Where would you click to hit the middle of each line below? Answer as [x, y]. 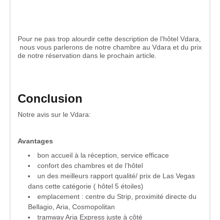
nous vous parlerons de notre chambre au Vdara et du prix [110, 47]
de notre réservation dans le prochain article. [87, 56]
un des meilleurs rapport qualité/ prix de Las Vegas [116, 176]
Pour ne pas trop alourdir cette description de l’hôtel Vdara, [109, 39]
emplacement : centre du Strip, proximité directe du [117, 197]
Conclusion [50, 99]
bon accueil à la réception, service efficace [103, 155]
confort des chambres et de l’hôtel [90, 166]
